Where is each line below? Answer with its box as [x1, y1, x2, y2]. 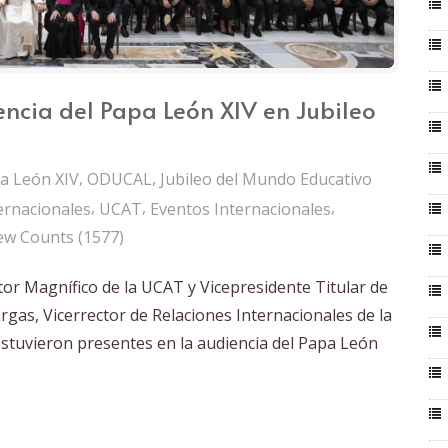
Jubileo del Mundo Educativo [160, 168, 372, 191]
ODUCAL [87, 168, 152, 191]
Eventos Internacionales [150, 197, 331, 220]
